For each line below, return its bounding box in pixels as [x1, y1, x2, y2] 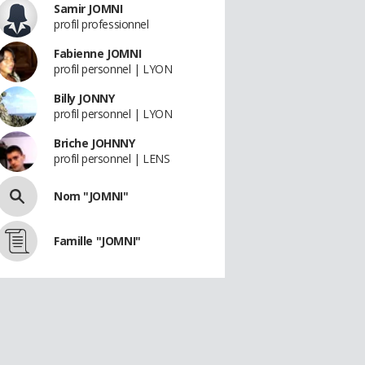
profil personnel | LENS [54, 151, 170, 166]
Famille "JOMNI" [54, 233, 141, 248]
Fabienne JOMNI [54, 46, 142, 61]
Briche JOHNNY [54, 135, 135, 151]
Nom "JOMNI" [54, 188, 129, 204]
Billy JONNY [54, 90, 115, 106]
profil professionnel [54, 16, 149, 32]
